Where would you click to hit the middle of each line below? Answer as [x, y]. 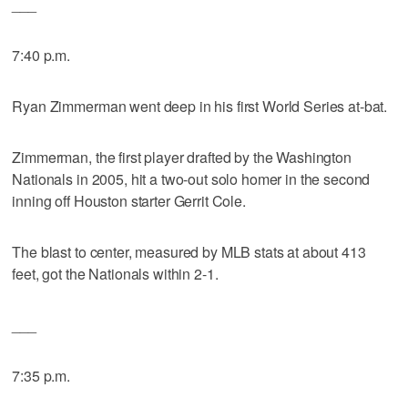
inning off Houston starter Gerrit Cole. [129, 200]
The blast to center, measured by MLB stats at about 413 [189, 251]
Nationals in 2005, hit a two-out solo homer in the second [191, 178]
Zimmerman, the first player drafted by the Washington [182, 157]
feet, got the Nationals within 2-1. [115, 273]
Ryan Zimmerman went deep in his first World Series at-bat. [200, 106]
